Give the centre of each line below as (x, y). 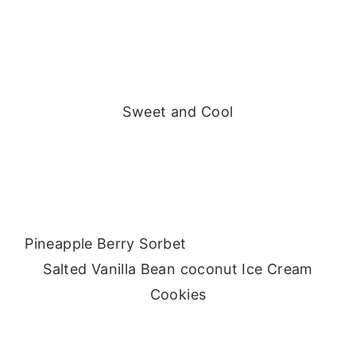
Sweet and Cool (178, 112)
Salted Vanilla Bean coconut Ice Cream (178, 269)
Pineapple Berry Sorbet (178, 244)
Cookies (178, 295)
